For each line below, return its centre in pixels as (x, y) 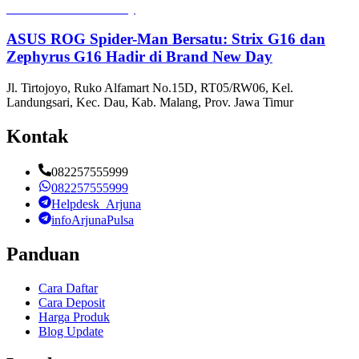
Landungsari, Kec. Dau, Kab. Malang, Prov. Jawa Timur (150, 102)
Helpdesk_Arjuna (96, 204)
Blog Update (71, 331)
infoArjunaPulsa (93, 220)
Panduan (43, 254)
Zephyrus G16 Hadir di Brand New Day (139, 57)
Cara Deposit (72, 302)
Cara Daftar (68, 288)
